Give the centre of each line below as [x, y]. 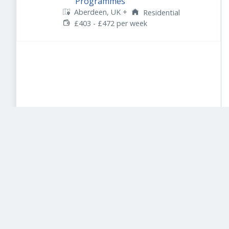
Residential [161, 13]
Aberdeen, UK [98, 12]
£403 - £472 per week [111, 23]
